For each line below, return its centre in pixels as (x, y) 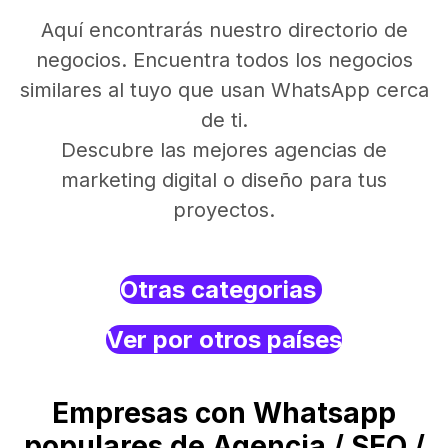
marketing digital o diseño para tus (224, 180)
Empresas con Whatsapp (224, 413)
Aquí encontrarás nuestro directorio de (224, 30)
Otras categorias (221, 289)
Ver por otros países (224, 339)
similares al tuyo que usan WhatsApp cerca (224, 90)
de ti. (224, 120)
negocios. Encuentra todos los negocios (224, 60)
